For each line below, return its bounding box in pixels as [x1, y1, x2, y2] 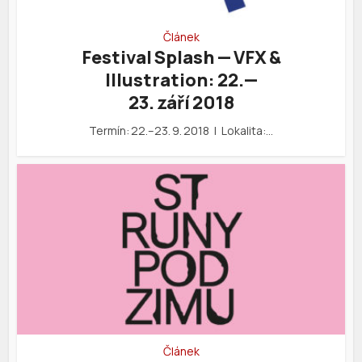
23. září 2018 [128, 90, 234, 116]
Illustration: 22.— [104, 68, 258, 93]
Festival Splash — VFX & [81, 45, 281, 70]
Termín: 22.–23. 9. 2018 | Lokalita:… [89, 123, 273, 139]
